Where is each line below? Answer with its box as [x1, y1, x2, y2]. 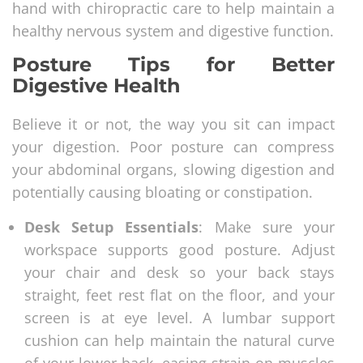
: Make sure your [199, 216, 335, 237]
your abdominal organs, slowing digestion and [12, 159, 335, 179]
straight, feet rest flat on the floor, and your [24, 284, 335, 305]
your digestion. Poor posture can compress [12, 136, 335, 156]
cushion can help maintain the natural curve [24, 330, 335, 350]
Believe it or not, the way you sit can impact [12, 113, 335, 134]
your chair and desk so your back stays [24, 262, 335, 282]
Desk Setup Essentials [24, 216, 199, 237]
